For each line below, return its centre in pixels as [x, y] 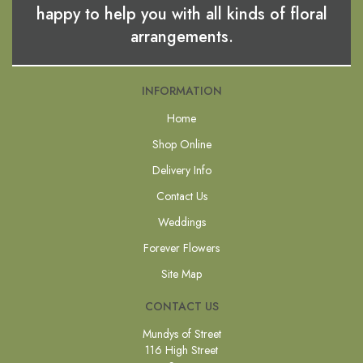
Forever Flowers [181, 248]
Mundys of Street [181, 333]
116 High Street [181, 350]
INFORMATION [181, 90]
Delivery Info [181, 170]
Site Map [181, 273]
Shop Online [181, 144]
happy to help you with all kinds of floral [181, 14]
